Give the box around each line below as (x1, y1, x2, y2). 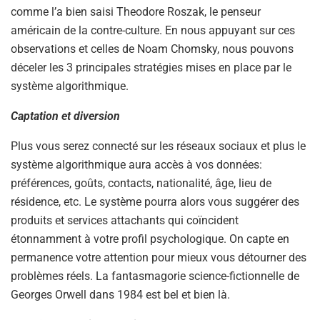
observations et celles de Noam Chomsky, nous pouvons (11, 42, 294, 56)
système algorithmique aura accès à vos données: (11, 158, 262, 172)
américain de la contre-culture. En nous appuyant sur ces (11, 24, 295, 38)
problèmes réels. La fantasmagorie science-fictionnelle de (11, 269, 299, 284)
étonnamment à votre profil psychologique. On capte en (11, 232, 289, 246)
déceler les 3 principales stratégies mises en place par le (11, 61, 291, 75)
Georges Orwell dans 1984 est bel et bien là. (11, 288, 230, 302)
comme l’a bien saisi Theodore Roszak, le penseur (11, 5, 261, 19)
